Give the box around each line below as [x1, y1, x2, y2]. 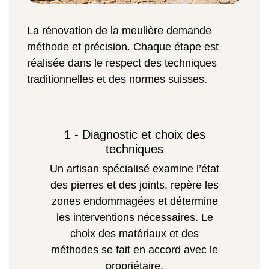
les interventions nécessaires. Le [56, 211, 213, 224]
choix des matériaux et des [70, 228, 199, 240]
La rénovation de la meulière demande [27, 25, 211, 37]
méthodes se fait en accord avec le [51, 244, 218, 256]
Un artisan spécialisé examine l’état [50, 163, 219, 175]
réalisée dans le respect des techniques [27, 57, 217, 70]
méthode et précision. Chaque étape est [27, 41, 219, 53]
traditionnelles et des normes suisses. [27, 73, 207, 86]
